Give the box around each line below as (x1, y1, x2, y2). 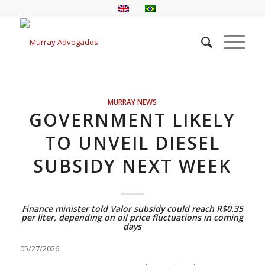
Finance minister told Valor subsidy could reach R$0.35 (21, 203, 243, 214)
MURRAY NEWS (108, 97, 157, 106)
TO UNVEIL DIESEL (44, 131, 220, 155)
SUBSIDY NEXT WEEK (33, 154, 232, 178)
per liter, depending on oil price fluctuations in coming (21, 212, 244, 223)
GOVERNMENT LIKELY (29, 108, 236, 132)
